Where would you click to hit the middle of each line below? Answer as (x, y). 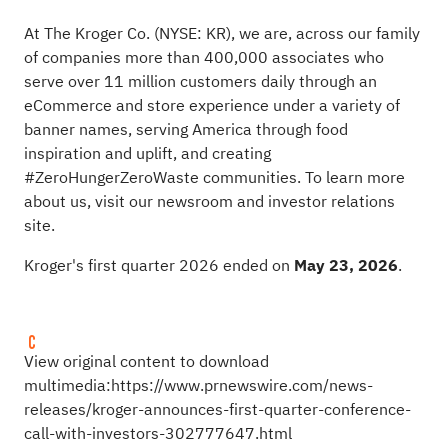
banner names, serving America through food (185, 129)
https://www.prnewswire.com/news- (241, 385)
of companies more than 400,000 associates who (203, 57)
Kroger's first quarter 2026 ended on (158, 265)
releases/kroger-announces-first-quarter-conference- (217, 409)
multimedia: (67, 385)
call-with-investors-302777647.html (157, 433)
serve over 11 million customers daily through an (200, 81)
